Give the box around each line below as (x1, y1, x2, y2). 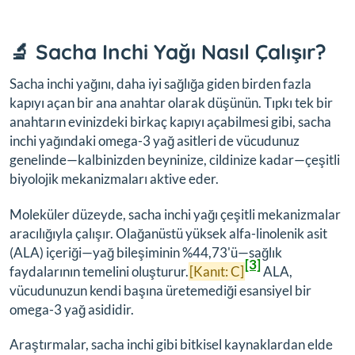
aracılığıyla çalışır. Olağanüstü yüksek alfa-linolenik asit (10, 224, 327, 242)
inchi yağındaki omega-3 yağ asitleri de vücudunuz (10, 132, 300, 150)
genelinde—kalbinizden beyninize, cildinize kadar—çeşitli (10, 151, 340, 169)
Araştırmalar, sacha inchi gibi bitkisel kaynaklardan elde (10, 336, 333, 353)
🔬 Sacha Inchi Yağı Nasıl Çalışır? (10, 39, 326, 66)
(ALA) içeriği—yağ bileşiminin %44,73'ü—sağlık (10, 243, 282, 261)
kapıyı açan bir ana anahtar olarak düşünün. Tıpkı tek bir (10, 94, 333, 112)
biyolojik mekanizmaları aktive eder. (10, 170, 219, 188)
